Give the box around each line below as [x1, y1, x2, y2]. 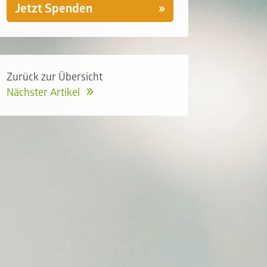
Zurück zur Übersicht [6, 71, 103, 83]
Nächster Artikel [6, 86, 82, 99]
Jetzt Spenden [14, 1, 92, 16]
